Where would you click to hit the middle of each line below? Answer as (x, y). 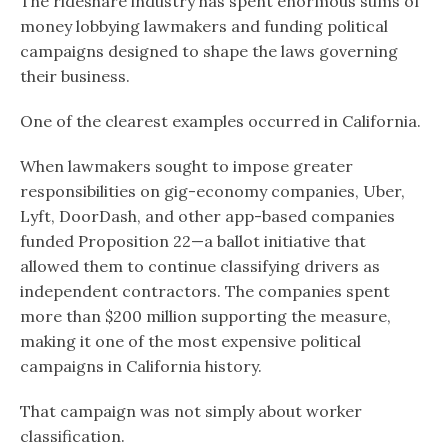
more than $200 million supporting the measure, (205, 316)
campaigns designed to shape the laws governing (209, 51)
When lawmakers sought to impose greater (186, 166)
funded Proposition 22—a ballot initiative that (193, 241)
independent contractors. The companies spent (205, 291)
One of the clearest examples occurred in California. (220, 121)
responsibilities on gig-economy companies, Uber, (212, 191)
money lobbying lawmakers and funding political (204, 26)
